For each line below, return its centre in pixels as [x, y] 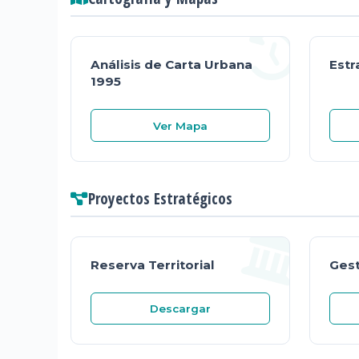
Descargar [180, 308]
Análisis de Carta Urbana [171, 65]
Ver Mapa [180, 125]
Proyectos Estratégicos [160, 198]
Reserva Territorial [153, 264]
